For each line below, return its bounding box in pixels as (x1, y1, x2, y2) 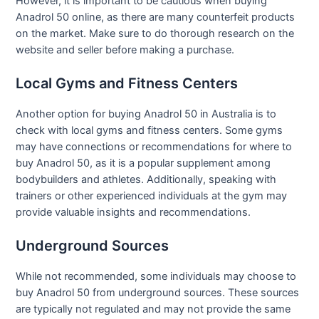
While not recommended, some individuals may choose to (16, 270, 297, 283)
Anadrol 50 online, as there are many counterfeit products (16, 10, 296, 23)
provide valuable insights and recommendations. (16, 206, 251, 219)
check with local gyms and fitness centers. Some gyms (16, 124, 283, 137)
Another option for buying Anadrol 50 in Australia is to (16, 108, 277, 121)
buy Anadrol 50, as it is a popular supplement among (16, 157, 271, 170)
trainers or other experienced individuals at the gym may (16, 189, 288, 203)
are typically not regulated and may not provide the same (16, 303, 291, 316)
